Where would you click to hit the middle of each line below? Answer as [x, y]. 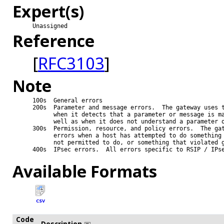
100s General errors [67, 101]
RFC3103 [71, 63]
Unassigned [50, 26]
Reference [53, 41]
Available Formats [85, 171]
